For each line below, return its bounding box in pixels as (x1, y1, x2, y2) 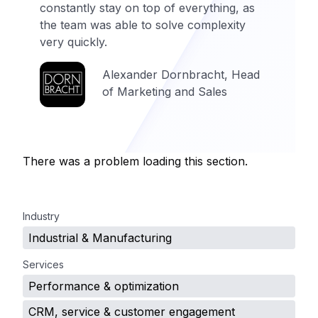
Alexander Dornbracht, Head (102, 67, 260, 82)
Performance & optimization (28, 279, 179, 293)
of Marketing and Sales (102, 84, 227, 99)
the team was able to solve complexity (40, 18, 246, 32)
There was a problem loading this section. (23, 154, 248, 168)
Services (23, 258, 64, 270)
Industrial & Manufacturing (28, 231, 172, 245)
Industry (23, 210, 60, 222)
